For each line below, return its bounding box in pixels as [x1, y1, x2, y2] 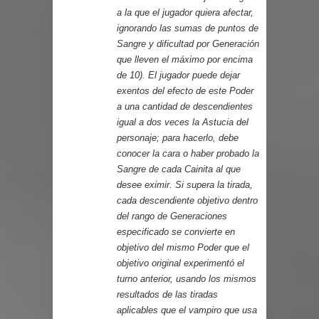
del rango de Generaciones [117, 210, 227, 221]
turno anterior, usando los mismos [117, 273, 256, 284]
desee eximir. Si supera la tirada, [117, 179, 253, 190]
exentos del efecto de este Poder [117, 85, 253, 96]
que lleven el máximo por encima [117, 53, 253, 65]
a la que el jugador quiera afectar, [117, 6, 253, 18]
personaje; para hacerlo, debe [117, 132, 239, 143]
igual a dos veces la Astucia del [117, 116, 249, 127]
